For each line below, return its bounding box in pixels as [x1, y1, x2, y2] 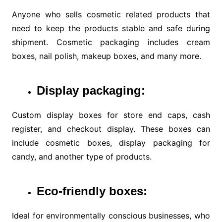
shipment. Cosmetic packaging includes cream [11, 37, 211, 48]
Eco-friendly [36, 184, 106, 198]
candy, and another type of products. [11, 152, 152, 162]
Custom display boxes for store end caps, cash [11, 110, 211, 120]
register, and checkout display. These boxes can [11, 124, 211, 134]
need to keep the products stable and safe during [11, 23, 211, 34]
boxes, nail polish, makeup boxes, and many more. [11, 51, 201, 61]
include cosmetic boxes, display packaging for [11, 138, 211, 148]
